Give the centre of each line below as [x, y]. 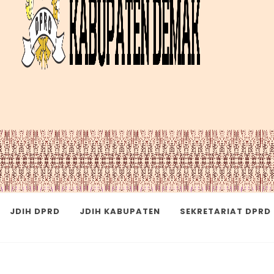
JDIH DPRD [35, 211]
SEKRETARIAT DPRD [225, 211]
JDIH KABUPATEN [120, 211]
